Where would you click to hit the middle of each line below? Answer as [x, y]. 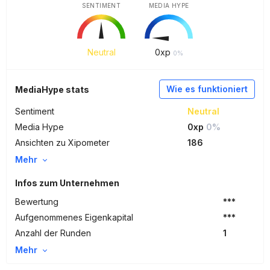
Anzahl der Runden [53, 233]
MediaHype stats [52, 89]
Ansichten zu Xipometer [62, 143]
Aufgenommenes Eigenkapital [74, 217]
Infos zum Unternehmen [67, 183]
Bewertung [37, 202]
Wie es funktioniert [207, 89]
